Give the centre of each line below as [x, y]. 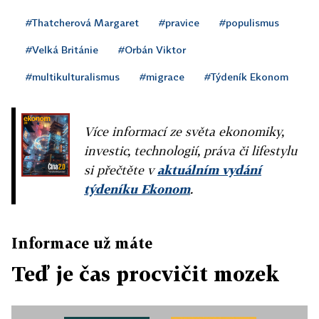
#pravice [179, 22]
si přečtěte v [121, 170]
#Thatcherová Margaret [82, 22]
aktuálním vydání [209, 170]
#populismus [249, 22]
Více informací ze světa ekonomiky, [184, 131]
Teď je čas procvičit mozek [145, 274]
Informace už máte [82, 243]
